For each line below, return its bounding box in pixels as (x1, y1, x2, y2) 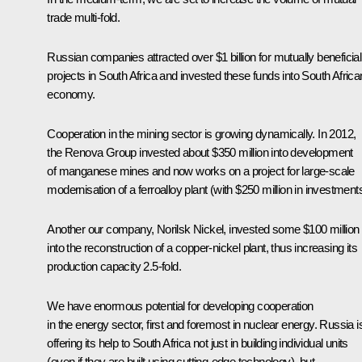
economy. (47, 86, 95, 101)
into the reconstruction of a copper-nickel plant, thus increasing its (47, 240, 357, 255)
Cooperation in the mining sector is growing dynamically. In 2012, (47, 126, 356, 141)
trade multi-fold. (47, 10, 120, 24)
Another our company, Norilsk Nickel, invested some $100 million (47, 221, 360, 236)
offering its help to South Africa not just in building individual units (47, 335, 348, 350)
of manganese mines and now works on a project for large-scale (47, 163, 355, 178)
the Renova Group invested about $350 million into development (47, 145, 353, 159)
